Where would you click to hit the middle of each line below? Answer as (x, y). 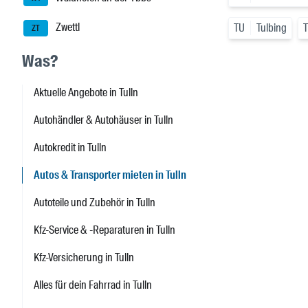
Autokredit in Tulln (70, 148)
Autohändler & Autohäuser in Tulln (103, 120)
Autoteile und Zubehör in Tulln (95, 203)
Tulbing (272, 28)
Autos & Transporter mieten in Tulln (110, 175)
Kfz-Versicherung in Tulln (84, 258)
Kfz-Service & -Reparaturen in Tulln (104, 230)
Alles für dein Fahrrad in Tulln (93, 285)
